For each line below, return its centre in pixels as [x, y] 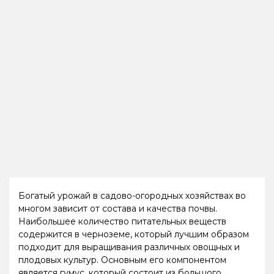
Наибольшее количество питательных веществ [122, 221]
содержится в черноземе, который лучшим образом [134, 234]
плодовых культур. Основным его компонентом [122, 260]
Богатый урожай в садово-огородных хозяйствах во [132, 195]
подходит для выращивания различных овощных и [129, 247]
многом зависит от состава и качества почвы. [119, 208]
